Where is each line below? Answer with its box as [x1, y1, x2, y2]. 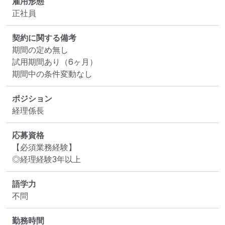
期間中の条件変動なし [12, 68, 92, 79]
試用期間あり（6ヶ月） [12, 56, 97, 67]
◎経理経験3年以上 [12, 154, 81, 164]
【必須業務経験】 [12, 142, 76, 152]
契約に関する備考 [12, 32, 76, 43]
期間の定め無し [12, 44, 68, 55]
